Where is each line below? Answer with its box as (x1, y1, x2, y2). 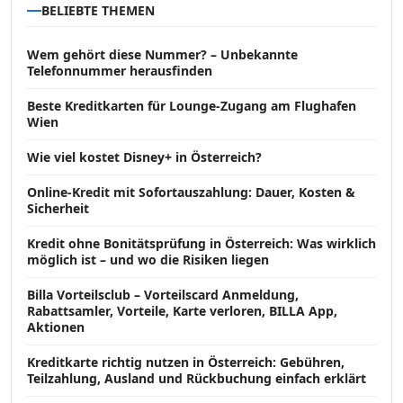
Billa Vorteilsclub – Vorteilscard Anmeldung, (27, 286, 299, 304)
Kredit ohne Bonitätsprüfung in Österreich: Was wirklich (27, 235, 376, 253)
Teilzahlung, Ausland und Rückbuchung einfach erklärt (27, 370, 366, 388)
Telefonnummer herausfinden (27, 62, 212, 80)
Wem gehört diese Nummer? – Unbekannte (27, 46, 298, 64)
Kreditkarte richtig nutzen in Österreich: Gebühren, (27, 354, 345, 372)
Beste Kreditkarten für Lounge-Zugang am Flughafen (27, 97, 356, 115)
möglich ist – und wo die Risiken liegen (27, 251, 269, 269)
